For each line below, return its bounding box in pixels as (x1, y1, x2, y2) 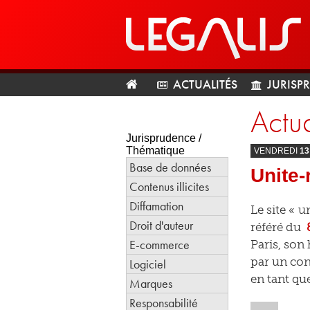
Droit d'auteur (129, 217, 193, 233)
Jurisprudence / (126, 132, 201, 144)
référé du (250, 220, 304, 234)
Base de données (129, 159, 211, 175)
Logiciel (129, 256, 166, 272)
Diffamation (129, 198, 183, 214)
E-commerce (129, 237, 190, 253)
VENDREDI (254, 146, 300, 156)
